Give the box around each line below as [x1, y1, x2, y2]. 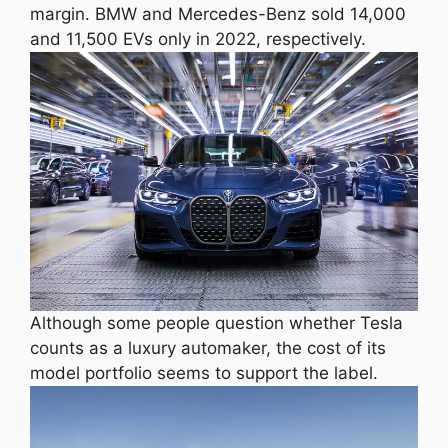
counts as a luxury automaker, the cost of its [30, 337, 386, 358]
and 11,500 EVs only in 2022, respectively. [30, 28, 366, 49]
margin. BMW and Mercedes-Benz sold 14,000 [30, 3, 406, 24]
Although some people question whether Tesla [30, 312, 403, 333]
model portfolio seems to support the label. [30, 362, 378, 383]
